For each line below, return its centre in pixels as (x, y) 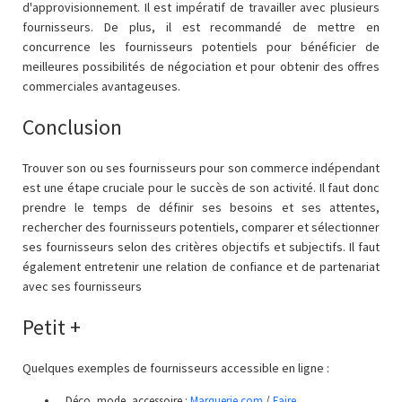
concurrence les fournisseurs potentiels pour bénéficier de (201, 47)
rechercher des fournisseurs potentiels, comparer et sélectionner (201, 227)
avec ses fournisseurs (82, 286)
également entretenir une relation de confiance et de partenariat (201, 267)
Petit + (52, 327)
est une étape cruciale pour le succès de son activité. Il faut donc (201, 188)
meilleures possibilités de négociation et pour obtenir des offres (201, 66)
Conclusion (72, 127)
